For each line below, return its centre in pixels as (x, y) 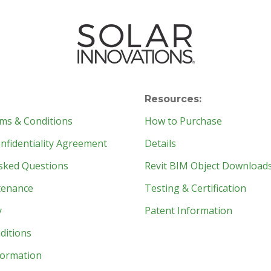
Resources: (173, 99)
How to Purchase (183, 121)
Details (160, 144)
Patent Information (188, 211)
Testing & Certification (195, 188)
